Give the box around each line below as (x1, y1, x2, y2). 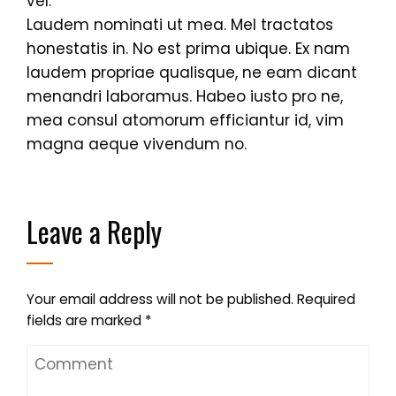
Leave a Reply (27, 209, 162, 252)
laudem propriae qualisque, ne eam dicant (27, 61, 357, 83)
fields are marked (27, 310, 145, 330)
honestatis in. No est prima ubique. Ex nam (27, 37, 350, 59)
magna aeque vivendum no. (27, 133, 247, 155)
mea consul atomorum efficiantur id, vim (27, 109, 344, 131)
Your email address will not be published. (27, 289, 293, 308)
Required (297, 289, 355, 308)
